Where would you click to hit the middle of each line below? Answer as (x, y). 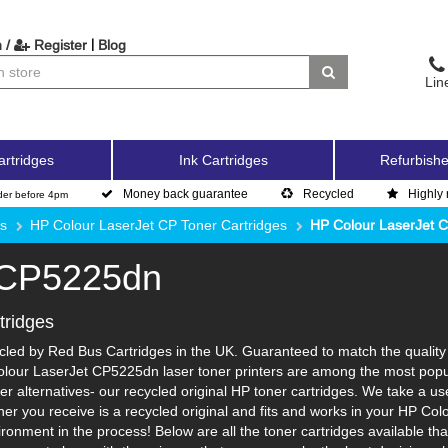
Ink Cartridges (223, 160)
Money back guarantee (185, 193)
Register (58, 45)
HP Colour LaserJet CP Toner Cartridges (158, 225)
